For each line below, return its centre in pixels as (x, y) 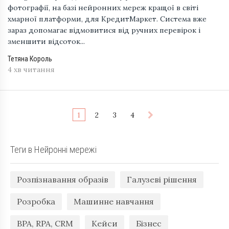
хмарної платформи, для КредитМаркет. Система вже (107, 19)
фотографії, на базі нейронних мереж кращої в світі (103, 8)
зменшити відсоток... (46, 42)
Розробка (36, 202)
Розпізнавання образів (63, 180)
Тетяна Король (30, 59)
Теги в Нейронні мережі (53, 150)
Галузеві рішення (162, 180)
